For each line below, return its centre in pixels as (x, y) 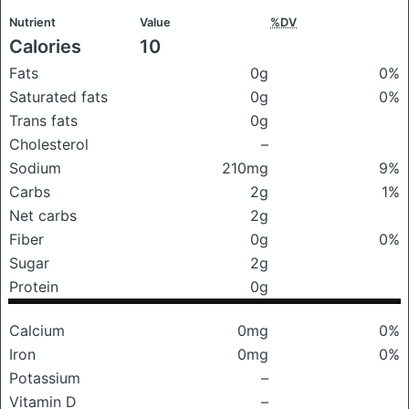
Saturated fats (58, 97)
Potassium (45, 378)
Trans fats (43, 121)
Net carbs (43, 215)
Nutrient (32, 22)
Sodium (35, 168)
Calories (45, 47)
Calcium (37, 330)
